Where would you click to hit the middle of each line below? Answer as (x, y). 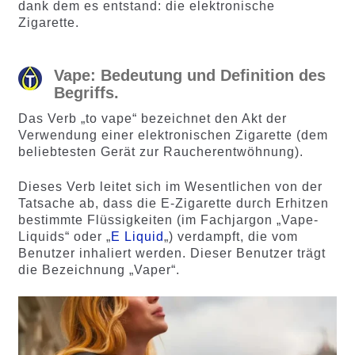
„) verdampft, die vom (231, 236)
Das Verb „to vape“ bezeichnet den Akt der (152, 119)
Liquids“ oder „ (64, 236)
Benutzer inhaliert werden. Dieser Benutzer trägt (172, 253)
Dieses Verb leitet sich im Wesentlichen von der (170, 186)
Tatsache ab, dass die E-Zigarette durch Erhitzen (173, 203)
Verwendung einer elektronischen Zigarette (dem (173, 136)
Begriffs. (86, 93)
